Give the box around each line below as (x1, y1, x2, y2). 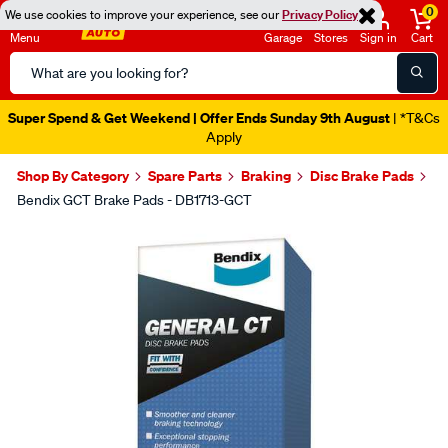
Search (9, 53, 58, 73)
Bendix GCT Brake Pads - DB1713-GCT (17, 191, 252, 209)
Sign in (360, 29, 397, 46)
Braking (241, 166, 291, 185)
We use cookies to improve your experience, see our (5, 6, 282, 23)
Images (14, 221, 108, 256)
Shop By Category (17, 166, 129, 185)
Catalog (9, 77, 63, 97)
